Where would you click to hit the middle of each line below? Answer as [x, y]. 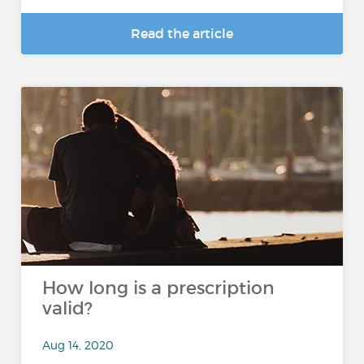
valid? [68, 308]
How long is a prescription [159, 288]
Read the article [182, 33]
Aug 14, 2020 [78, 344]
